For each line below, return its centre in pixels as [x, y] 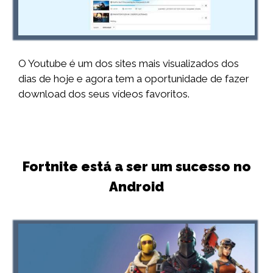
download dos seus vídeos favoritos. [104, 94]
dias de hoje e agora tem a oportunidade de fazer [134, 78]
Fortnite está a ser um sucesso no [136, 166]
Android [136, 186]
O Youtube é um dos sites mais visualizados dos [129, 63]
